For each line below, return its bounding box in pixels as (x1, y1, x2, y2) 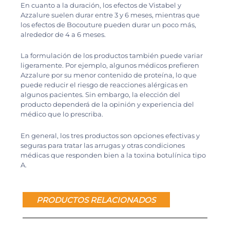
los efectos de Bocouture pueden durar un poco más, (21, 20, 196, 29)
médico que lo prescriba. (21, 110, 103, 119)
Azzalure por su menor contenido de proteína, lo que (21, 71, 197, 80)
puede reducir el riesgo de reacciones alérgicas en (21, 81, 188, 89)
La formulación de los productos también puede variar (21, 51, 203, 60)
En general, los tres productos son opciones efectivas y (21, 131, 200, 140)
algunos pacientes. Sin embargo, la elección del (21, 90, 180, 99)
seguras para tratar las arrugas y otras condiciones (21, 141, 185, 150)
